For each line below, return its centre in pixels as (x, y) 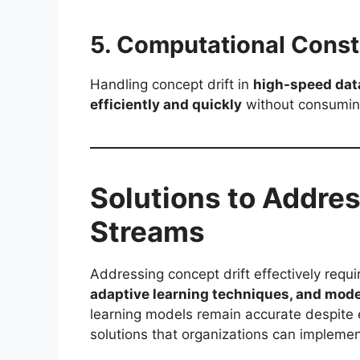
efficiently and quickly (166, 104)
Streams (147, 231)
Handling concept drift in (172, 84)
